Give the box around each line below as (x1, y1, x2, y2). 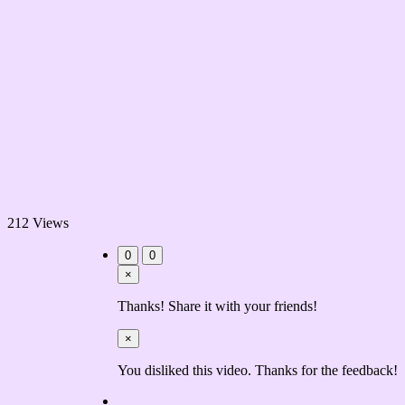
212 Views (7, 214, 69, 231)
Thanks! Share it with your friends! (118, 297, 317, 314)
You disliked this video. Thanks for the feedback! (118, 362, 398, 378)
